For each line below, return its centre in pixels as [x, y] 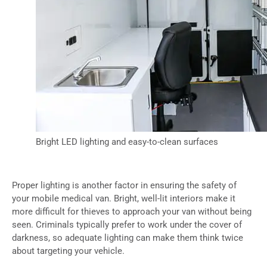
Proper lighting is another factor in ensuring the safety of [124, 186]
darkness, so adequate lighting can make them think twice [128, 238]
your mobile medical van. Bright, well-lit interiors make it [124, 199]
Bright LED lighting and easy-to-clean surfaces [127, 142]
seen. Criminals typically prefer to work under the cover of [127, 225]
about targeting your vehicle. [68, 251]
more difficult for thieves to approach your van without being [132, 212]
